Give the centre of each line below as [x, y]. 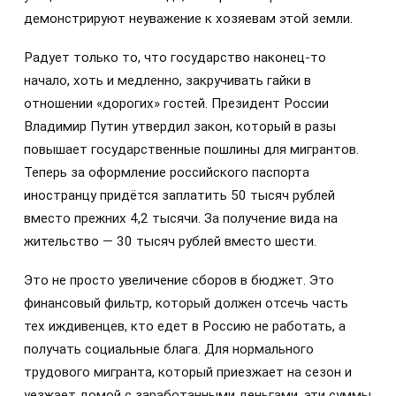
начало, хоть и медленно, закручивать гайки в [168, 80]
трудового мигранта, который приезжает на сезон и [188, 373]
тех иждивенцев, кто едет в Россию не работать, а [185, 327]
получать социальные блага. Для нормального [169, 350]
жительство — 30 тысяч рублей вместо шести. [170, 241]
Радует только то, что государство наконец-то [175, 57]
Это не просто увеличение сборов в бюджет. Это [179, 281]
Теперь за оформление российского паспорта [167, 172]
